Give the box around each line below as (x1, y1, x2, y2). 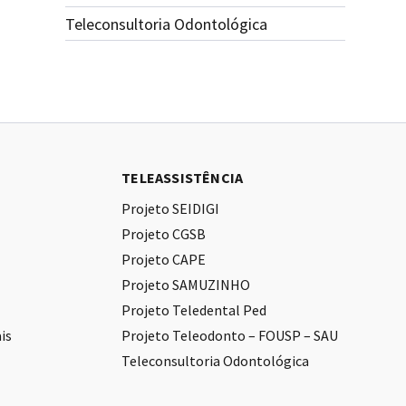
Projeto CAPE (121, 250, 207, 269)
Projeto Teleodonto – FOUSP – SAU (121, 326, 339, 345)
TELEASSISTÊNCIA (121, 169, 244, 188)
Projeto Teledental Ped (121, 301, 267, 320)
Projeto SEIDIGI (121, 199, 220, 218)
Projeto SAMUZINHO (121, 275, 251, 295)
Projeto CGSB (121, 225, 207, 244)
